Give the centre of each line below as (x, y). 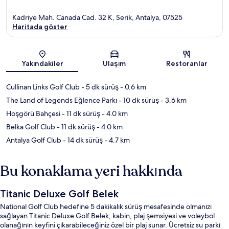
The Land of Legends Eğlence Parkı (62, 100)
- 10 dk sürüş (138, 100)
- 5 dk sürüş (99, 87)
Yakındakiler (42, 63)
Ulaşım (114, 63)
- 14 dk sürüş (82, 140)
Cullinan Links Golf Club (43, 87)
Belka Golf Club (31, 127)
